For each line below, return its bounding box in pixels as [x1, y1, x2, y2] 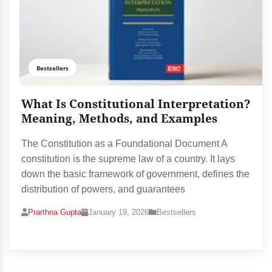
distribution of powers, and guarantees [21, 184, 186, 195]
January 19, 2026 [88, 208, 149, 217]
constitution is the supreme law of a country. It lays [21, 154, 236, 165]
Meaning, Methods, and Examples [21, 112, 218, 126]
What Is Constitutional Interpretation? [21, 97, 251, 112]
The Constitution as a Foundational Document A [21, 138, 228, 149]
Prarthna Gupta [28, 208, 82, 217]
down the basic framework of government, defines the [21, 169, 250, 180]
